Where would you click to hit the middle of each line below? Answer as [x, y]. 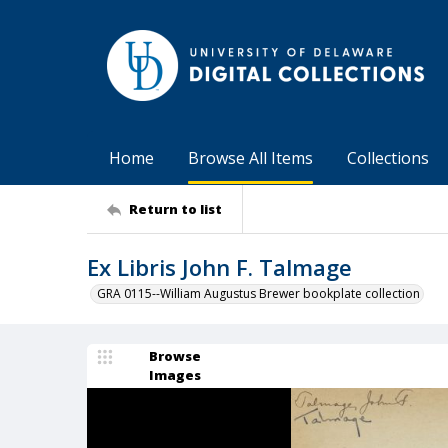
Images [175, 375]
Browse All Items [250, 158]
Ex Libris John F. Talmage [219, 267]
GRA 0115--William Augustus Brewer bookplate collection [258, 293]
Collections [388, 158]
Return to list [175, 208]
